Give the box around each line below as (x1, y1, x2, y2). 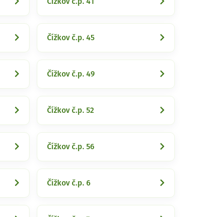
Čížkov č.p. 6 (47, 179, 91, 187)
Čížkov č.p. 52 (47, 107, 94, 114)
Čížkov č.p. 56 (47, 143, 94, 151)
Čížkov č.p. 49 (47, 70, 95, 78)
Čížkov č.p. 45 (47, 34, 94, 42)
